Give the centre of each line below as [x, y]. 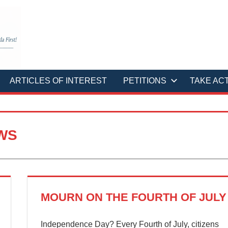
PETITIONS [145, 80]
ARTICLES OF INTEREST [58, 80]
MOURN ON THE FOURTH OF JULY [133, 197]
